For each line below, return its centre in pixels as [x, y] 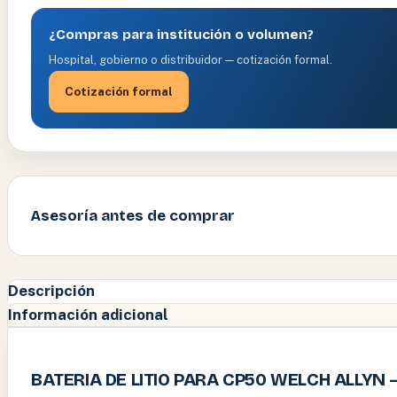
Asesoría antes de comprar [133, 215]
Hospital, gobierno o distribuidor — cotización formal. [191, 59]
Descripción [51, 290]
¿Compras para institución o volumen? [181, 34]
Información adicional [88, 314]
